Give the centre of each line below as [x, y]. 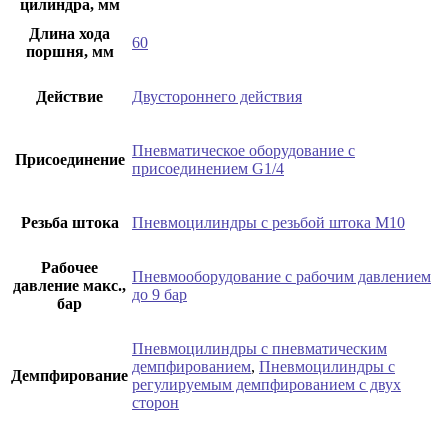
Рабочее [69, 267]
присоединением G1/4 [208, 168]
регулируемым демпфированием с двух [266, 384]
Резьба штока [69, 222]
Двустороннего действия [217, 96]
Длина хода [69, 33]
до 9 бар [159, 294]
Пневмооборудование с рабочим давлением [281, 276]
